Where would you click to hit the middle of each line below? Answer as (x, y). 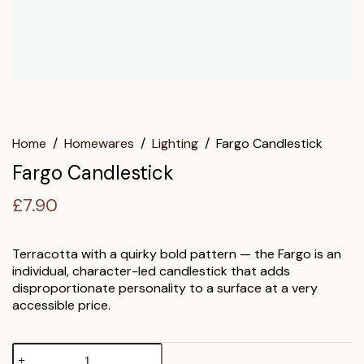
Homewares (99, 144)
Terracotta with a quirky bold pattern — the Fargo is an (177, 254)
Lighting (175, 144)
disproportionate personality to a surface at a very (165, 288)
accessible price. (61, 305)
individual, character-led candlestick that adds (151, 271)
